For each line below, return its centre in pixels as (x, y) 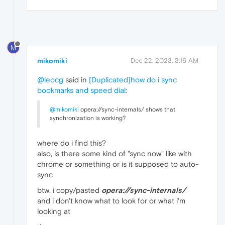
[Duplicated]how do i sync (133, 79)
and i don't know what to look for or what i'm (111, 200)
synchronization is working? (88, 118)
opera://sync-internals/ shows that (127, 109)
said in (76, 79)
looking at (54, 211)
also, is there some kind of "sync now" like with (115, 153)
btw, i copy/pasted (69, 190)
